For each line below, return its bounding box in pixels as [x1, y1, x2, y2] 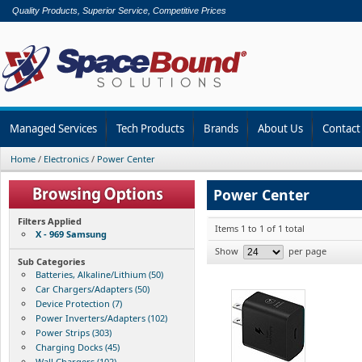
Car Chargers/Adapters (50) [36, 282, 149, 295]
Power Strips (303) [36, 326, 112, 339]
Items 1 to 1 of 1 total [215, 221, 305, 234]
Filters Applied [18, 214, 82, 227]
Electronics [44, 152, 89, 165]
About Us [258, 120, 303, 136]
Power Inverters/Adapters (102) [36, 311, 167, 324]
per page [286, 244, 326, 257]
